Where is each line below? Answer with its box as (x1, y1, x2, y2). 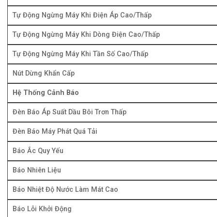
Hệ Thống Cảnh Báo (13, 88, 79, 97)
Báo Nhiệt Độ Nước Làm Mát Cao (13, 185, 118, 194)
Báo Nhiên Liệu (13, 166, 61, 174)
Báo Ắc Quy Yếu (13, 146, 63, 155)
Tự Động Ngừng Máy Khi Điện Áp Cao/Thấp (13, 11, 152, 19)
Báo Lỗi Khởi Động (13, 204, 72, 213)
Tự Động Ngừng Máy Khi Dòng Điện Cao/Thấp (13, 30, 160, 39)
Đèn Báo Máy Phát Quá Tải (13, 127, 97, 136)
